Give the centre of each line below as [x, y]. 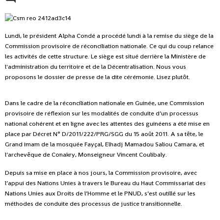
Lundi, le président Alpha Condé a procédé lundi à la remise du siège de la [109, 35]
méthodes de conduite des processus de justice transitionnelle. [94, 203]
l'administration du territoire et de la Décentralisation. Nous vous [96, 66]
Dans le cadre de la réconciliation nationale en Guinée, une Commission [105, 103]
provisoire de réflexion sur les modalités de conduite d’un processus [102, 113]
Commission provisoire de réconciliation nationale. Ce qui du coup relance [109, 46]
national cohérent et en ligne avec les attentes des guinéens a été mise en [107, 123]
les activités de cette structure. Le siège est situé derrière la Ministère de [105, 56]
